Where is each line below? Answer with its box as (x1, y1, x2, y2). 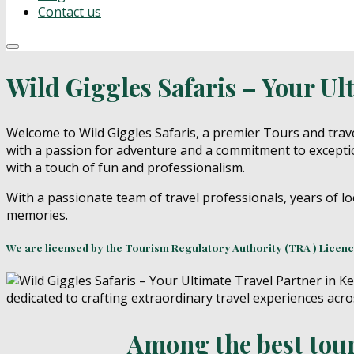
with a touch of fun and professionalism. (6, 158, 245, 176)
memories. (6, 205, 68, 224)
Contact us (38, 2, 101, 21)
